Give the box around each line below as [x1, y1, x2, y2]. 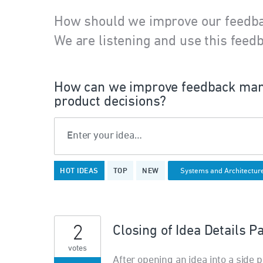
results [54, 171, 86, 183]
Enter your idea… [67, 130, 142, 141]
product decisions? [54, 95, 167, 109]
